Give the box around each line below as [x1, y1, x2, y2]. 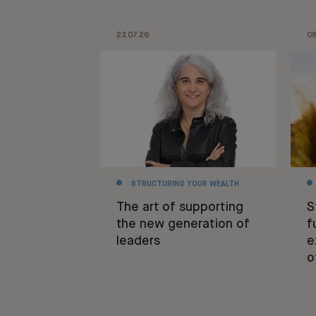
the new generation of [116, 217, 250, 231]
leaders [116, 234, 160, 248]
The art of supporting [116, 200, 243, 214]
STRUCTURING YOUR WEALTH [130, 180, 239, 188]
